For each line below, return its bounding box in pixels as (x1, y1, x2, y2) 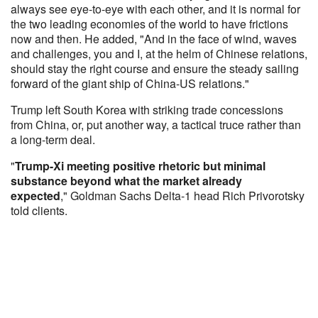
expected (11, 187, 60, 204)
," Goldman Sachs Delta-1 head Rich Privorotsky (60, 187, 305, 204)
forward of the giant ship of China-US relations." (11, 75, 249, 92)
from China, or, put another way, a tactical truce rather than (11, 116, 301, 133)
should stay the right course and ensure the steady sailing (11, 60, 299, 77)
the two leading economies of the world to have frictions (11, 16, 288, 32)
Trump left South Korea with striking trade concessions (11, 102, 283, 118)
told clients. (11, 202, 70, 219)
